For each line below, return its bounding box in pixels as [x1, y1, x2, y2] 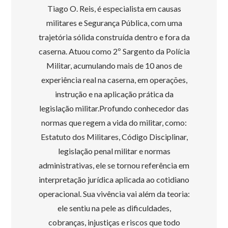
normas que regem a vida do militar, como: [41, 117, 187, 127]
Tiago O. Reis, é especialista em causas [47, 3, 181, 13]
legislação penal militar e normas [58, 146, 170, 156]
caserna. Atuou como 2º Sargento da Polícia [38, 46, 190, 56]
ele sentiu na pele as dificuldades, [57, 203, 171, 213]
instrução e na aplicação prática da [54, 89, 174, 99]
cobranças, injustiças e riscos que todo [48, 217, 180, 227]
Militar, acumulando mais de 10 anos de [46, 60, 182, 70]
